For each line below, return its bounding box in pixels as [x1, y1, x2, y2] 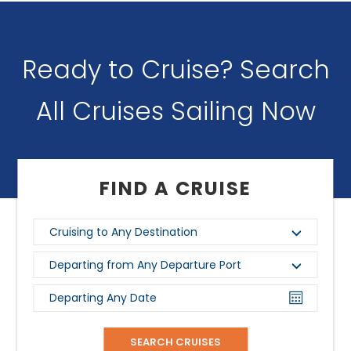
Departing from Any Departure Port [49, 257, 242, 273]
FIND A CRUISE [100, 175, 251, 201]
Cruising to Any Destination [49, 223, 198, 240]
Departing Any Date [49, 290, 157, 306]
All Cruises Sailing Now [35, 92, 316, 128]
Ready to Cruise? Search [21, 51, 330, 87]
